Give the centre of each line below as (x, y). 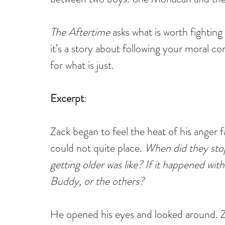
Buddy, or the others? (97, 181)
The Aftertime (80, 32)
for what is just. (82, 65)
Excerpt (67, 98)
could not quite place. (97, 148)
